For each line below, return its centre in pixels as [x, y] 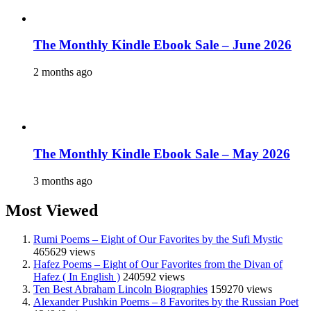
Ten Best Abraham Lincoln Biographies [120, 289]
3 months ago [63, 180]
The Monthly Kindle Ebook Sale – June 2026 [162, 45]
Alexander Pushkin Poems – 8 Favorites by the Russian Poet [166, 302]
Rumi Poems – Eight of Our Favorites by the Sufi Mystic [158, 239]
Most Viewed [52, 210]
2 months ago [63, 72]
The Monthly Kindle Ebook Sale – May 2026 [162, 153]
